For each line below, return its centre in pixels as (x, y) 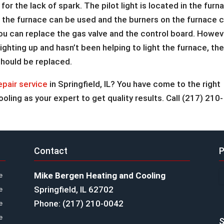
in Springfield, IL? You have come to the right (134, 84)
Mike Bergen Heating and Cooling (100, 175)
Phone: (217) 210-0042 (79, 203)
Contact (51, 150)
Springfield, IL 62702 (74, 189)
